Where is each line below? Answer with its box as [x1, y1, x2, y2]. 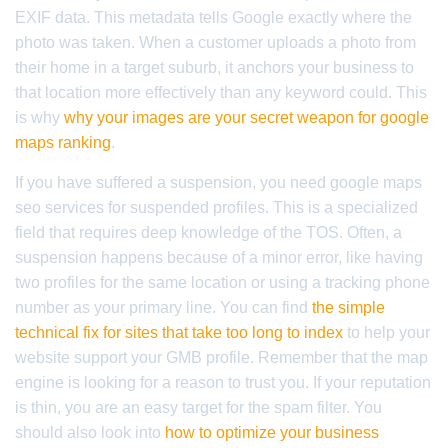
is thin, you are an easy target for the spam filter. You [15, 399, 382, 416]
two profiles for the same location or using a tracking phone [15, 274, 430, 291]
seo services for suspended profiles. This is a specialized [15, 199, 418, 216]
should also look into [15, 424, 165, 441]
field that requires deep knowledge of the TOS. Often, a [15, 224, 402, 241]
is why [15, 109, 64, 126]
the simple [312, 299, 385, 316]
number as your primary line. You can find [15, 299, 312, 316]
